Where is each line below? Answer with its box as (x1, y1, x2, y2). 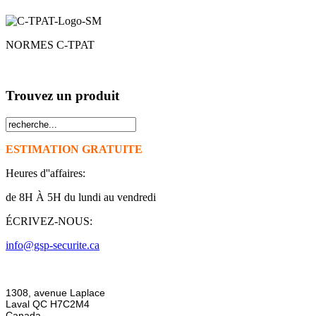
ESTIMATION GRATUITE (6, 143, 142, 156)
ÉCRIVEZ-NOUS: (6, 215, 92, 228)
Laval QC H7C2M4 (6, 298, 90, 310)
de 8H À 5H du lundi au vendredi (6, 191, 156, 204)
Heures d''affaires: (6, 167, 85, 180)
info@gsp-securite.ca (6, 239, 99, 252)
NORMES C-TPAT (6, 38, 97, 51)
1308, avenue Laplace (6, 287, 105, 299)
